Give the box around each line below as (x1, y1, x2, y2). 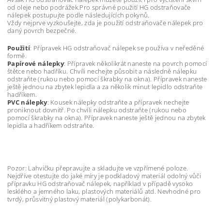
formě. (7, 51, 27, 60)
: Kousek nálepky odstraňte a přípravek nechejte (47, 97, 189, 107)
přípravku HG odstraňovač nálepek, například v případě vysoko (7, 179, 193, 188)
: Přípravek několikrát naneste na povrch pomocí (64, 59, 207, 68)
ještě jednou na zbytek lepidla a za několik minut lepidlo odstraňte (7, 82, 203, 91)
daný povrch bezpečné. (7, 26, 77, 35)
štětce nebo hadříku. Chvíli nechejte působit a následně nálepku (7, 66, 197, 76)
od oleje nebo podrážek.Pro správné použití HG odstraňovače (7, 2, 191, 12)
